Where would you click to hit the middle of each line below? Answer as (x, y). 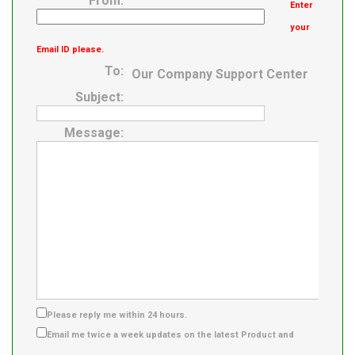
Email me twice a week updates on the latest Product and (170, 335)
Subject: (99, 97)
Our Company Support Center (220, 74)
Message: (94, 133)
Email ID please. (70, 50)
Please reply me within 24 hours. (117, 315)
